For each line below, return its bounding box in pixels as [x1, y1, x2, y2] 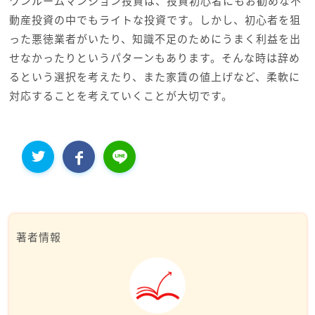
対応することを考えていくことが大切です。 [8, 88, 233, 104]
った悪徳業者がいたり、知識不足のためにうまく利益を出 [8, 31, 301, 47]
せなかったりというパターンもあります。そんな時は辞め [8, 50, 300, 66]
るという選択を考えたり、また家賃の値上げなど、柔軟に [8, 69, 300, 85]
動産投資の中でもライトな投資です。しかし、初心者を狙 [8, 12, 301, 28]
